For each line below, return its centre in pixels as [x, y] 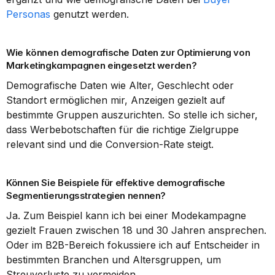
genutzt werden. [90, 14]
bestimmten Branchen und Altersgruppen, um [114, 260]
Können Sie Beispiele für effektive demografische [116, 183]
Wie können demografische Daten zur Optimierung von [128, 52]
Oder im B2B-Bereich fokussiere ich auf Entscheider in [133, 245]
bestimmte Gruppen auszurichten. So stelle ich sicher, [132, 115]
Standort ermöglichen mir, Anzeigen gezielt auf [116, 100]
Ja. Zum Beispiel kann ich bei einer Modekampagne [126, 215]
